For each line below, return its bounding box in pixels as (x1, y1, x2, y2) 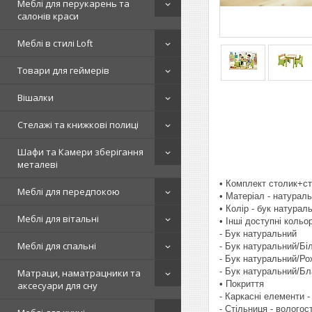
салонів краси (17, 10, 79, 22)
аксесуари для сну (17, 279, 97, 292)
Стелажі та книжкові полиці (17, 118, 139, 131)
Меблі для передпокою (17, 185, 120, 198)
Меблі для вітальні (17, 212, 99, 225)
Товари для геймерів (17, 64, 109, 77)
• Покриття (219, 278, 264, 289)
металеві (17, 158, 58, 171)
